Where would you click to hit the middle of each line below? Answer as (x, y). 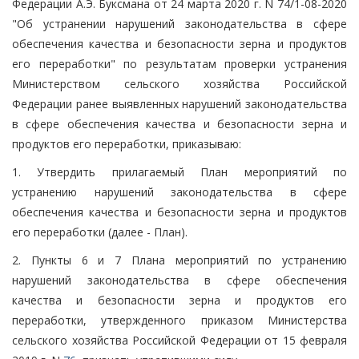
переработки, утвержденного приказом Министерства (179, 320)
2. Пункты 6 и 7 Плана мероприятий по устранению (179, 260)
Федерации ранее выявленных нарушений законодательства (179, 103)
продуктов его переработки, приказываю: (127, 143)
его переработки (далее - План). (100, 232)
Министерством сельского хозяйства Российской (179, 83)
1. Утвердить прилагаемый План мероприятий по (179, 171)
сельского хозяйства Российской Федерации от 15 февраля (179, 340)
